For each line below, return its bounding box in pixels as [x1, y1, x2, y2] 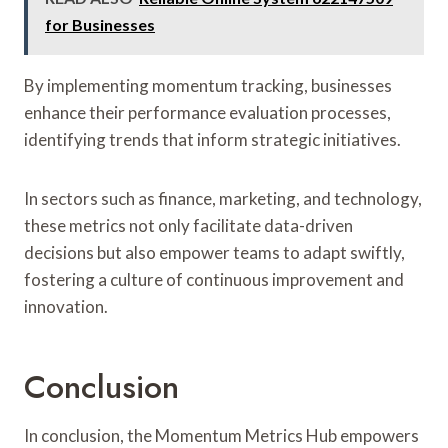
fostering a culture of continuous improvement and [24, 268, 404, 290]
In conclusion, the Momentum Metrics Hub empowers [24, 424, 419, 446]
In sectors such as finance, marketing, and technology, [24, 187, 422, 209]
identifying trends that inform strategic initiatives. [24, 128, 401, 150]
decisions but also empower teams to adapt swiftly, [24, 241, 405, 263]
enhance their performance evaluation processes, [24, 101, 391, 123]
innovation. [24, 295, 108, 317]
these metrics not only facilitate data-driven [24, 214, 353, 236]
